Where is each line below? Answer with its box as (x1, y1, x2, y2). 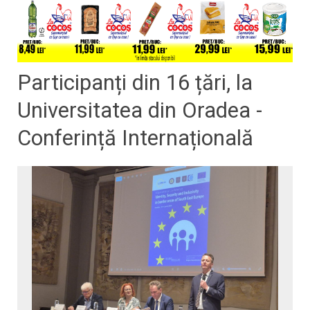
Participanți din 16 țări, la (17, 69, 253, 95)
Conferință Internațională (17, 125, 253, 151)
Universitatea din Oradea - (17, 97, 262, 123)
